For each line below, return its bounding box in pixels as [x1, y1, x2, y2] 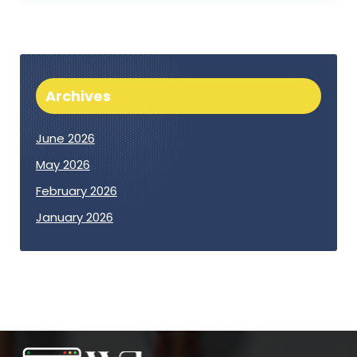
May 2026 [36, 155, 90, 173]
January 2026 [36, 208, 113, 226]
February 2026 [36, 182, 117, 199]
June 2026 [36, 129, 95, 147]
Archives [45, 85, 111, 106]
